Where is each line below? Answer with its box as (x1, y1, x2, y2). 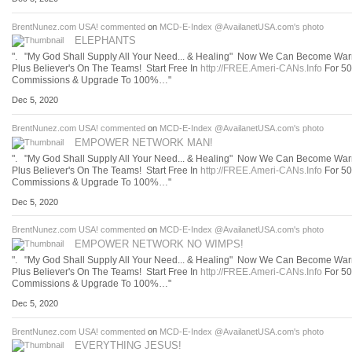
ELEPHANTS (74, 35, 136, 47)
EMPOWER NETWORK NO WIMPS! (74, 237, 244, 250)
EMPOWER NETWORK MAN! (74, 136, 213, 148)
